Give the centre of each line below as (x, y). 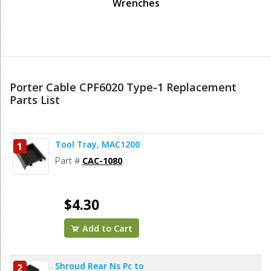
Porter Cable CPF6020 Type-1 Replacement (123, 87)
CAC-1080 (102, 161)
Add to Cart (106, 228)
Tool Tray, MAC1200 (97, 145)
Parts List (35, 100)
